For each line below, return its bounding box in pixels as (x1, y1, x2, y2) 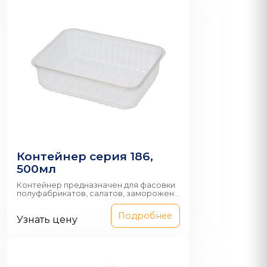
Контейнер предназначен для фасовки (17, 180, 175, 190)
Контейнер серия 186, (17, 149, 153, 164)
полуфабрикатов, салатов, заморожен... (17, 188, 179, 198)
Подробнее (118, 210, 173, 221)
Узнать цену (17, 213, 77, 225)
